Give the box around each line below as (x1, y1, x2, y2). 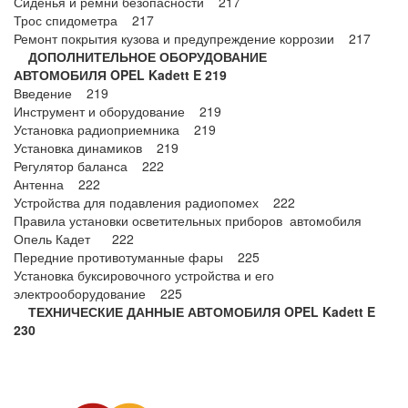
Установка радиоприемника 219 (14, 120, 216, 138)
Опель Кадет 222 (14, 229, 134, 248)
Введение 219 (14, 84, 108, 102)
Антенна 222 (14, 175, 100, 193)
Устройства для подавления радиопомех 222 (14, 193, 295, 211)
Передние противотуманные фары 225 (14, 248, 260, 266)
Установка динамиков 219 (14, 138, 178, 157)
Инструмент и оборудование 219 (14, 102, 221, 120)
